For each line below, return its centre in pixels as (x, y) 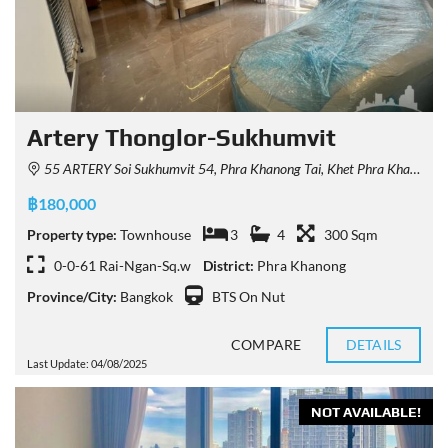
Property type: (72, 235)
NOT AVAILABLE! (366, 412)
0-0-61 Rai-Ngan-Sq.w (122, 266)
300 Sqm (351, 235)
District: (228, 266)
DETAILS (373, 345)
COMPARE (266, 345)
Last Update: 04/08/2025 (87, 364)
